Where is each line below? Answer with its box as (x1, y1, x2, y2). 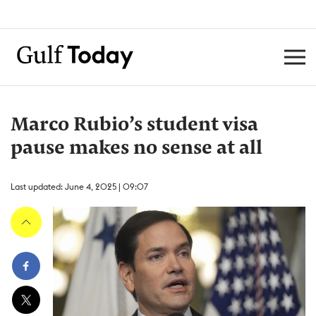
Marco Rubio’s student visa (11, 116, 258, 135)
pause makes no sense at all (11, 139, 262, 159)
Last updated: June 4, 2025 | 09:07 (11, 181, 148, 192)
